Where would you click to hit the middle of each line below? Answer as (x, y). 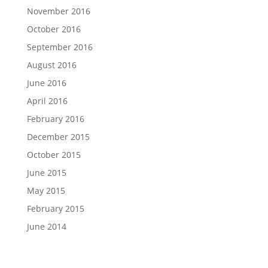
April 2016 (47, 101)
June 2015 (46, 173)
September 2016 (60, 47)
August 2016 (51, 65)
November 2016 (58, 11)
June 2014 (46, 226)
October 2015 (54, 155)
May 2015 (46, 191)
